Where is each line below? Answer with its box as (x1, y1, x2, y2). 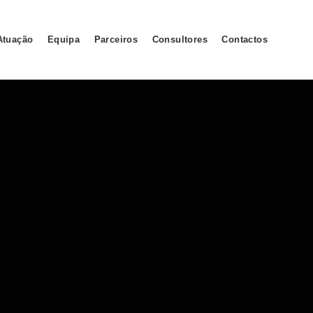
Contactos (221, 34, 268, 45)
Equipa (47, 34, 80, 45)
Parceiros (94, 34, 138, 45)
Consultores (152, 34, 208, 45)
